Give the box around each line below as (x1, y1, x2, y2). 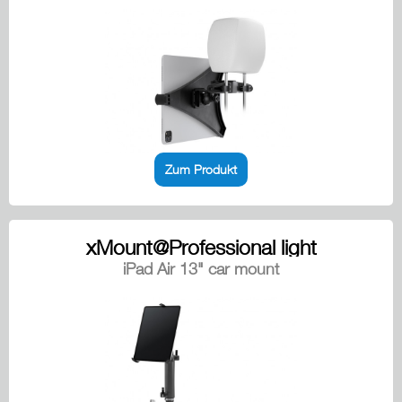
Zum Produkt (165, 162, 237, 178)
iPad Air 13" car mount (123, 259, 279, 279)
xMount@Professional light (85, 235, 317, 260)
